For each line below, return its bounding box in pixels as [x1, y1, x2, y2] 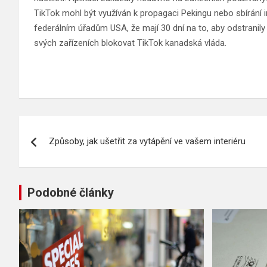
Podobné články [27, 185, 114, 200]
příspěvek [18, 164, 101, 188]
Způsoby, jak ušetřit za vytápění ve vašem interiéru [49, 135, 246, 147]
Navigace [18, 116, 97, 139]
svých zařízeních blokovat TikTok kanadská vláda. [34, 37, 226, 48]
